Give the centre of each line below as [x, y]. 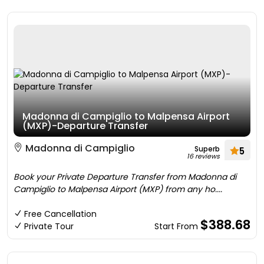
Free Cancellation [60, 214]
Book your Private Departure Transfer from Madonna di [125, 177]
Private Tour [49, 226]
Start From [177, 226]
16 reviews [203, 156]
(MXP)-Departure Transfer [85, 126]
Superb [207, 149]
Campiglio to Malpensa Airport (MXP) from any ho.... [118, 189]
